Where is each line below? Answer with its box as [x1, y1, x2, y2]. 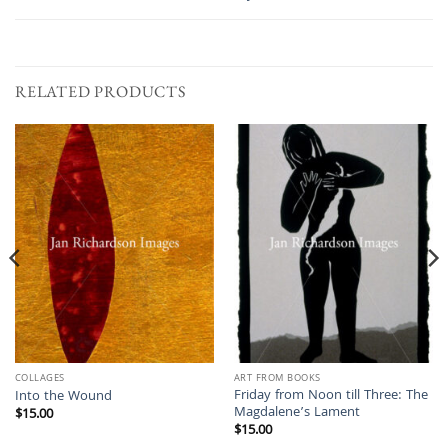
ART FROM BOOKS [233, 371, 321, 388]
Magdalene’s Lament [233, 402, 360, 425]
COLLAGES [14, 371, 65, 388]
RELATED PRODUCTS [15, 80, 186, 102]
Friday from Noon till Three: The [233, 385, 428, 408]
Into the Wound [14, 385, 112, 408]
